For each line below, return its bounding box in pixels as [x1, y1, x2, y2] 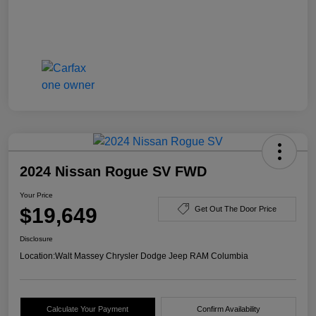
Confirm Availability [196, 305, 260, 314]
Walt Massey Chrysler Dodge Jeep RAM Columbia [55, 251, 248, 262]
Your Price [20, 191, 53, 200]
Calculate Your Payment [47, 305, 129, 314]
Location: [20, 251, 55, 262]
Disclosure [20, 235, 53, 243]
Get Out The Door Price [195, 204, 276, 213]
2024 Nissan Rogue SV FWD [20, 164, 207, 180]
